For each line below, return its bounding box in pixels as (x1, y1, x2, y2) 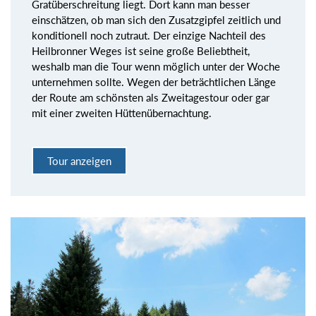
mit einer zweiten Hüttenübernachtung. (32, 106, 212, 119)
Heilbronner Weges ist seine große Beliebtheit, (32, 44, 250, 57)
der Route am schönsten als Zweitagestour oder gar (32, 90, 269, 104)
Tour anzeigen (47, 154, 111, 168)
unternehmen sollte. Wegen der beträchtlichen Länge (32, 75, 276, 88)
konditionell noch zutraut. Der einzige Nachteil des (32, 28, 266, 42)
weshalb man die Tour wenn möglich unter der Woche (32, 59, 280, 73)
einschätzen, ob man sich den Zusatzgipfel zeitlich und (32, 13, 281, 26)
